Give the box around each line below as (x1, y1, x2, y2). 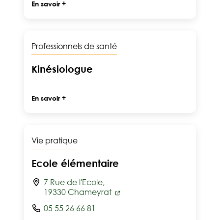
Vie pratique (31, 136, 78, 145)
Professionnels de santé (31, 41, 117, 51)
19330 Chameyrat (44, 187, 113, 197)
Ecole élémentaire (31, 157, 119, 169)
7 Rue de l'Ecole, (44, 177, 105, 187)
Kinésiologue (31, 63, 93, 75)
